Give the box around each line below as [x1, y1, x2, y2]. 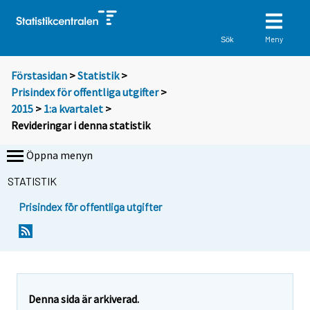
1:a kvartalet [44, 102, 103, 116]
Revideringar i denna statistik [11, 118, 150, 133]
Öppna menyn [26, 148, 93, 163]
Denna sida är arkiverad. [28, 291, 139, 306]
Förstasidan [11, 69, 67, 83]
